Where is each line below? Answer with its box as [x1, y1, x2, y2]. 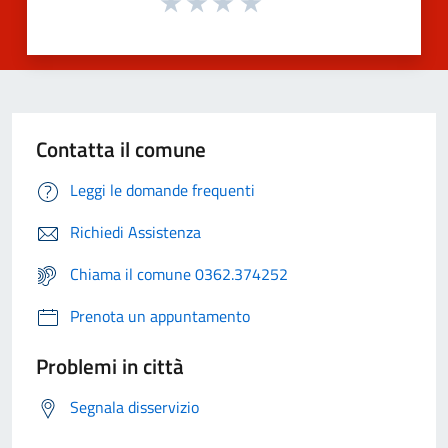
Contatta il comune [36, 132, 206, 165]
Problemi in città [36, 349, 184, 382]
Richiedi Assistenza [70, 219, 201, 244]
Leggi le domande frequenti [70, 177, 255, 202]
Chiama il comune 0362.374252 [70, 261, 288, 286]
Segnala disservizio [70, 394, 199, 419]
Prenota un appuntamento [70, 303, 250, 328]
